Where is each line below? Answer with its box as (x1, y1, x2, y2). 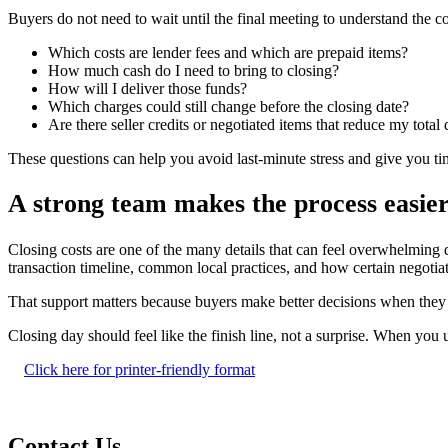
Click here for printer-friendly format (24, 360, 255, 378)
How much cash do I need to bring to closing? (48, 62, 339, 80)
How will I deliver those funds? (48, 80, 247, 98)
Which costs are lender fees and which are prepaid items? (48, 44, 408, 62)
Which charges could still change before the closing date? (48, 98, 409, 116)
